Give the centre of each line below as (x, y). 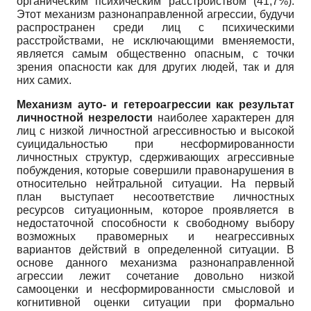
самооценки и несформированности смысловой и (155, 289)
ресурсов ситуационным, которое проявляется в (155, 210)
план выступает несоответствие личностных (155, 196)
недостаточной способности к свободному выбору (155, 223)
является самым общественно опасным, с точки (155, 53)
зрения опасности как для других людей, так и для (155, 67)
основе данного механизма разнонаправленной (155, 262)
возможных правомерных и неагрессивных (155, 236)
